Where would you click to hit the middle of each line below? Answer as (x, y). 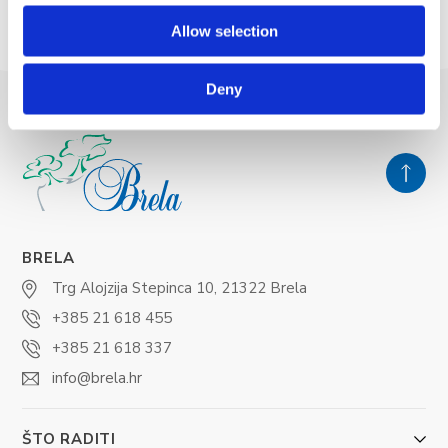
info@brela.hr (97, 377)
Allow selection (224, 30)
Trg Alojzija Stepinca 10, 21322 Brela (180, 287)
